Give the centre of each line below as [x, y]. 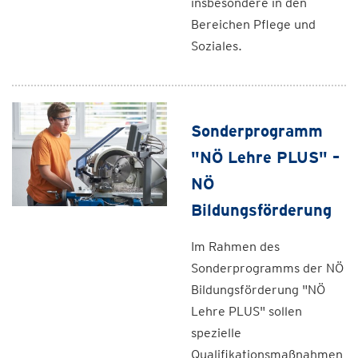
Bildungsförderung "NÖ [258, 290]
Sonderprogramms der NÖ [267, 268]
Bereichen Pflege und [253, 24]
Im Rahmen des [235, 247]
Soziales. [217, 46]
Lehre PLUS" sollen [247, 311]
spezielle [216, 333]
